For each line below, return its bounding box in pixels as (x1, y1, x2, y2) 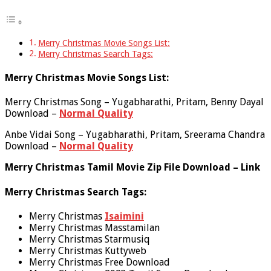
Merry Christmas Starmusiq (29, 233, 150, 245)
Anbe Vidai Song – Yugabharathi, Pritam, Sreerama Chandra (5, 129, 265, 141)
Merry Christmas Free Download (29, 256, 170, 268)
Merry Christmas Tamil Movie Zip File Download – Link (5, 162, 260, 174)
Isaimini (105, 211, 144, 222)
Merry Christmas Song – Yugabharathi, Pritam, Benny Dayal (5, 96, 264, 108)
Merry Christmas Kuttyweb (29, 245, 146, 256)
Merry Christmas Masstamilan (29, 222, 160, 233)
